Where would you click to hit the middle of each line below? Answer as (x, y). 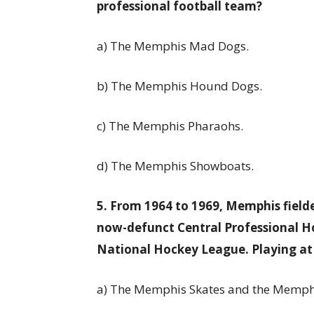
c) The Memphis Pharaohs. (170, 126)
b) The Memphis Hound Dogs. (179, 86)
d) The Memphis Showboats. (175, 166)
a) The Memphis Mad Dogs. (173, 46)
